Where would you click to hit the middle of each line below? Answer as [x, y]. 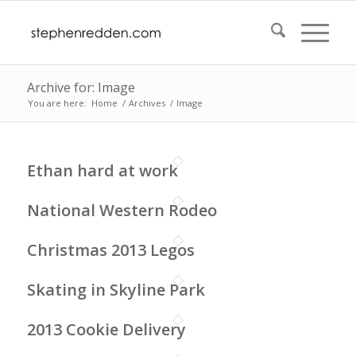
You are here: [57, 103]
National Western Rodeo [122, 210]
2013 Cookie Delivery [106, 329]
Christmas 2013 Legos [110, 250]
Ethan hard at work [102, 170]
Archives [147, 103]
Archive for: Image [81, 87]
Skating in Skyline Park [116, 290]
